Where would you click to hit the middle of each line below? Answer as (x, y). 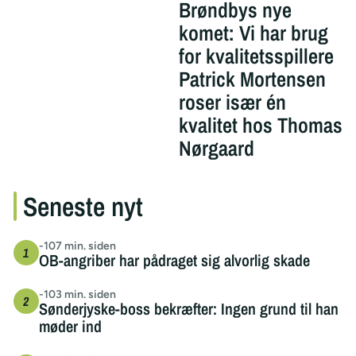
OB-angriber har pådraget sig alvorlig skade (174, 260)
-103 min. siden (77, 294)
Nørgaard (216, 148)
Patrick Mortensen (252, 79)
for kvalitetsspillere (256, 56)
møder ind (70, 326)
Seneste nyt (83, 206)
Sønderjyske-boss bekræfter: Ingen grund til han (188, 308)
